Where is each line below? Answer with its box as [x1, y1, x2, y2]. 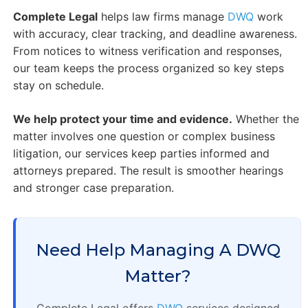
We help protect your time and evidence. [12, 112, 232, 126]
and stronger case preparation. [12, 181, 174, 195]
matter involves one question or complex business [12, 129, 275, 144]
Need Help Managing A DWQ [35, 240, 280, 261]
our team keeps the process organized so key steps [12, 61, 284, 76]
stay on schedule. [12, 78, 104, 93]
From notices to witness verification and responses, [12, 44, 282, 58]
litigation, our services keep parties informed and [12, 146, 269, 161]
